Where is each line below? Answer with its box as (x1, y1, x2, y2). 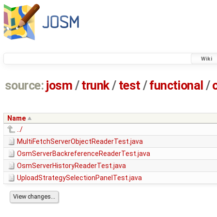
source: (4, 78, 44, 93)
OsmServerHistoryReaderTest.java (17, 162, 126, 170)
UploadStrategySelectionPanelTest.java (17, 174, 142, 182)
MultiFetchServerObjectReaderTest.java (17, 138, 143, 146)
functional (149, 78, 203, 93)
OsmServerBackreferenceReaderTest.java (17, 150, 150, 158)
